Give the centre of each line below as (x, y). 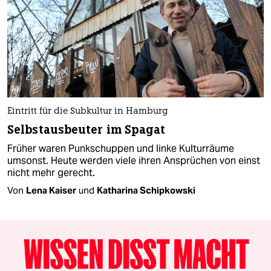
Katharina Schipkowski (146, 191)
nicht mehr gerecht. (51, 173)
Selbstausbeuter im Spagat (87, 130)
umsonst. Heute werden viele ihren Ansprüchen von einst (134, 161)
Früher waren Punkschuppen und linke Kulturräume (121, 149)
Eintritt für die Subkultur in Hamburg (88, 112)
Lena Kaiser (51, 191)
